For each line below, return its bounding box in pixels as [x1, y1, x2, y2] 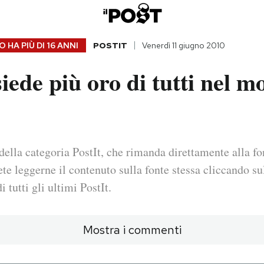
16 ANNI [46, 40, 78, 51]
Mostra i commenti [82, 222, 181, 238]
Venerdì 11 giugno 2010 [141, 40, 225, 51]
